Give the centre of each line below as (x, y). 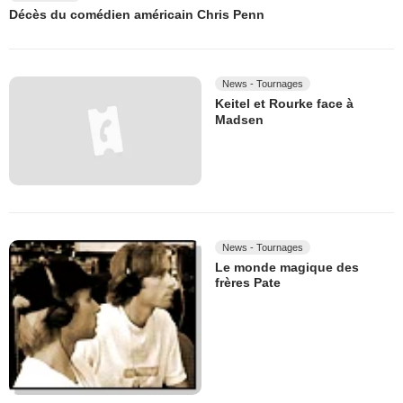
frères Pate (248, 283)
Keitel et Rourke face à (284, 104)
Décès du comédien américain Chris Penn (137, 15)
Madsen (239, 120)
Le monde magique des (287, 268)
